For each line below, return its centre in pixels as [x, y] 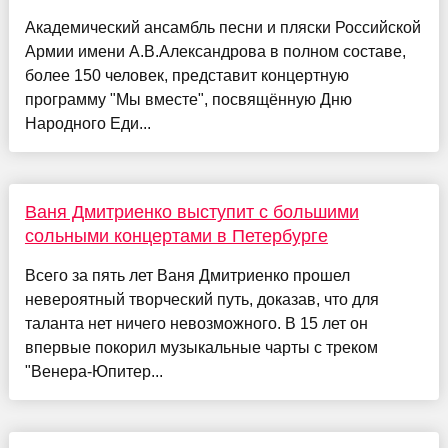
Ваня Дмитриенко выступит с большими [191, 212]
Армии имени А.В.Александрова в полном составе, [215, 52]
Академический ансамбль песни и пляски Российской [222, 28]
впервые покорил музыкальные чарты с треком [201, 348]
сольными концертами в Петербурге [176, 236]
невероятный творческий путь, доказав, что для [201, 300]
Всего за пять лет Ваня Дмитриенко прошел [187, 276]
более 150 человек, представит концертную [186, 76]
